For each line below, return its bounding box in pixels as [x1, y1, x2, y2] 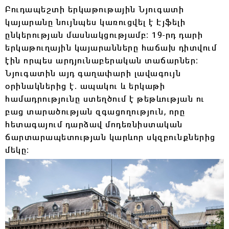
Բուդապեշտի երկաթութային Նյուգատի [5, 3, 184, 15]
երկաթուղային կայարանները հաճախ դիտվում [5, 41, 217, 53]
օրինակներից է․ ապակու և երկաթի [5, 80, 165, 91]
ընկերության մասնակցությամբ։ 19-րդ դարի [5, 29, 203, 40]
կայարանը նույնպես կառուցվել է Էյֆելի [5, 16, 186, 28]
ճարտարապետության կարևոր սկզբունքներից [5, 131, 216, 143]
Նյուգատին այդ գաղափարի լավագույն [5, 67, 181, 79]
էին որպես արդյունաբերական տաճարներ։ [5, 54, 199, 66]
